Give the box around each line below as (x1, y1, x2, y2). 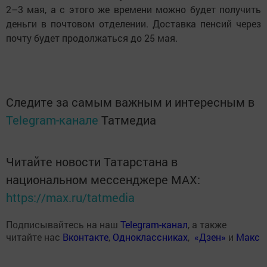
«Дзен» (194, 231, 226, 244)
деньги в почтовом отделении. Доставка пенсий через (6, 17, 261, 30)
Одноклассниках (113, 231, 188, 244)
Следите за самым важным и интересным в (6, 94, 254, 110)
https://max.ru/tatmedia (6, 190, 135, 206)
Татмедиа (101, 112, 156, 128)
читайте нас (6, 231, 63, 244)
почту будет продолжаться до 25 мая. (6, 32, 178, 45)
